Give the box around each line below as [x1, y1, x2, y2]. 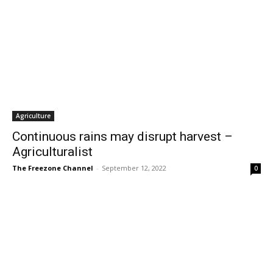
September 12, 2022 [102, 163, 166, 172]
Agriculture [16, 112, 51, 120]
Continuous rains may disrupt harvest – [12, 129, 233, 144]
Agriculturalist [12, 144, 93, 159]
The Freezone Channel [12, 163, 93, 172]
